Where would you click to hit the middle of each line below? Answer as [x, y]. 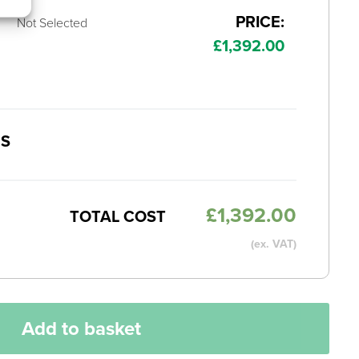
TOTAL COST [119, 216]
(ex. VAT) [273, 244]
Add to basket [81, 328]
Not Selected [52, 22]
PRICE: [260, 21]
